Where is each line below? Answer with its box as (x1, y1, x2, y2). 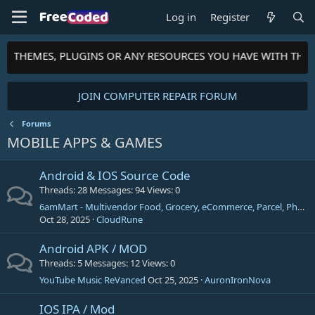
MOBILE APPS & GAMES (7, 133, 162, 152)
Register (210, 10, 250, 24)
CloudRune (96, 213, 143, 226)
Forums (21, 118, 51, 129)
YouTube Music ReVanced (39, 274, 146, 286)
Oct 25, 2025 (148, 274, 198, 286)
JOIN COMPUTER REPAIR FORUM (77, 89, 238, 103)
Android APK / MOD (39, 240, 147, 257)
